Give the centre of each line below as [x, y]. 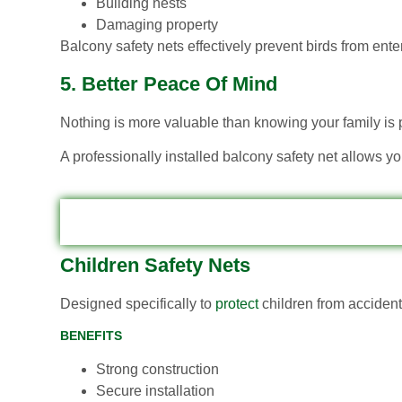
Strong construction [157, 370]
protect [235, 303]
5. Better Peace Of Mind [169, 83]
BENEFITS [91, 336]
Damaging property [157, 25]
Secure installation [155, 391]
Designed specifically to [136, 303]
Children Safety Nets [155, 265]
